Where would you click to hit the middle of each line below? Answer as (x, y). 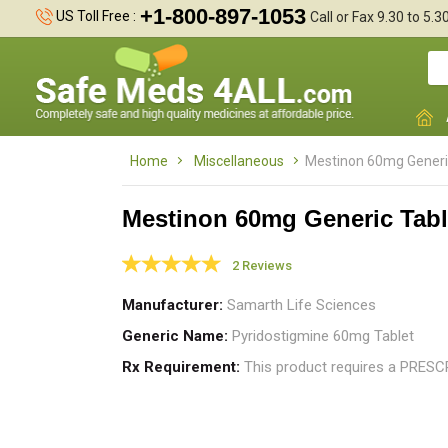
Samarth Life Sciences (299, 305)
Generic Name (173, 336)
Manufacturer (170, 305)
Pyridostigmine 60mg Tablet (321, 336)
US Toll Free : (94, 15)
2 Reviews (262, 265)
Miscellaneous (239, 161)
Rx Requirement (179, 367)
